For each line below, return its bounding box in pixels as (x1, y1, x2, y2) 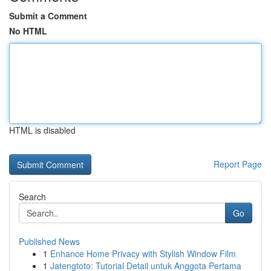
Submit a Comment (9, 10, 87, 22)
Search (19, 191, 46, 203)
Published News (19, 235, 80, 247)
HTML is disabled (9, 124, 76, 136)
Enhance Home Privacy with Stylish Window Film (50, 247, 236, 260)
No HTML (9, 25, 47, 37)
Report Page (214, 158, 262, 170)
